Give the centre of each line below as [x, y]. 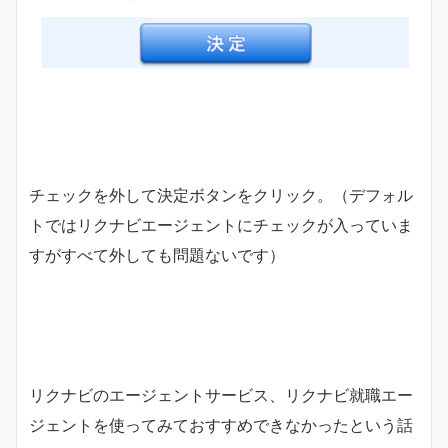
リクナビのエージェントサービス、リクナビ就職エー [221, 395]
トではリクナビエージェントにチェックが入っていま [221, 225]
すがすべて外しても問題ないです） [157, 255]
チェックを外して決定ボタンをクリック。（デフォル [221, 195]
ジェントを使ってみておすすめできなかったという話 [221, 425]
